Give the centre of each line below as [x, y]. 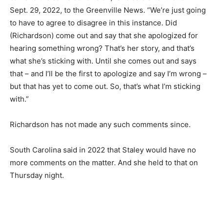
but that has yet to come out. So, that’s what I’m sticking [105, 86]
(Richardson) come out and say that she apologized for [104, 35]
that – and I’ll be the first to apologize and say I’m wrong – [108, 73]
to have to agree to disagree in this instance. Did [93, 22]
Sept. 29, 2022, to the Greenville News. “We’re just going [108, 10]
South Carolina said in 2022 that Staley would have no [103, 150]
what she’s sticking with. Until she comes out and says [103, 61]
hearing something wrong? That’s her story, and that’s [102, 48]
